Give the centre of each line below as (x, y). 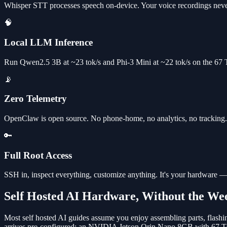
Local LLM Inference (48, 42)
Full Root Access (38, 155)
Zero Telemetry (35, 99)
